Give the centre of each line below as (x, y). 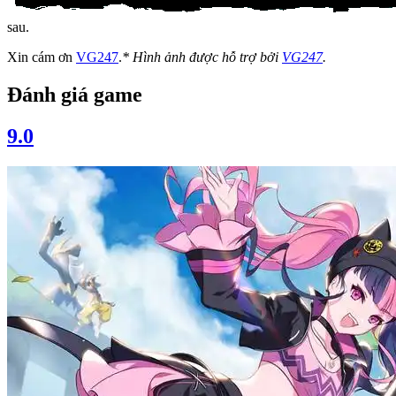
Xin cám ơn (42, 57)
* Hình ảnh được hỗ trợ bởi (202, 57)
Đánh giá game (75, 94)
